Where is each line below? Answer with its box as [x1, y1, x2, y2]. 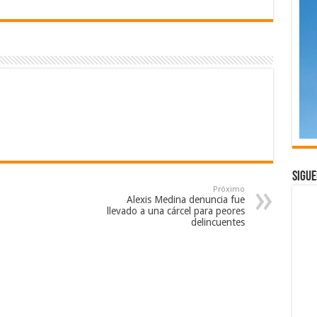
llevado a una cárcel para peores [106, 204, 245, 217]
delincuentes [190, 216, 245, 228]
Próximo [212, 184, 245, 194]
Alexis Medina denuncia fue [126, 193, 245, 205]
